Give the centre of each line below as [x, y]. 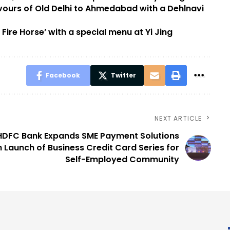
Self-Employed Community [122, 160]
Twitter [123, 75]
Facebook [63, 75]
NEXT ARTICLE [178, 119]
